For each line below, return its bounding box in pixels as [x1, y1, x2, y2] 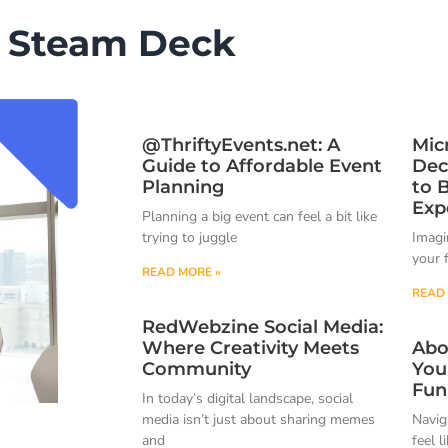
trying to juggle [142, 227, 237, 247]
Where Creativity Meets [142, 336, 359, 359]
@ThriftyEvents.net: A [142, 133, 340, 156]
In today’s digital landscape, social [142, 388, 353, 408]
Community [142, 357, 251, 380]
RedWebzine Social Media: [142, 315, 383, 338]
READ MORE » [142, 263, 221, 280]
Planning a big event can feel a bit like [142, 206, 377, 226]
